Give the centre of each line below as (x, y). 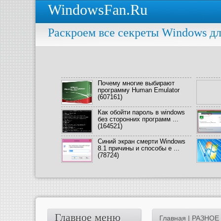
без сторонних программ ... (138, 119)
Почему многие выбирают (136, 83)
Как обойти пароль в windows (141, 112)
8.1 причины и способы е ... (139, 148)
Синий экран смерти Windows (142, 141)
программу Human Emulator (139, 90)
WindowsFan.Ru (98, 10)
